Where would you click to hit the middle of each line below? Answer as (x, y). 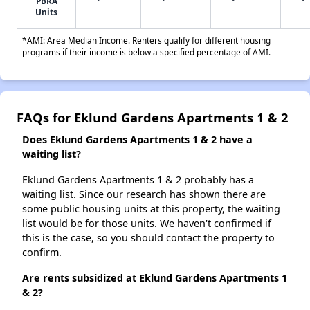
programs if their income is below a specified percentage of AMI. (146, 52)
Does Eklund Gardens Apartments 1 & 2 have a (137, 140)
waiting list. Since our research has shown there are (144, 194)
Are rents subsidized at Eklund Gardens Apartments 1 (155, 278)
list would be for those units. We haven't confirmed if (147, 224)
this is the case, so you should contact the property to (148, 238)
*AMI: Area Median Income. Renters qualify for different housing (146, 40)
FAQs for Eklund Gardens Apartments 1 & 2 (153, 118)
